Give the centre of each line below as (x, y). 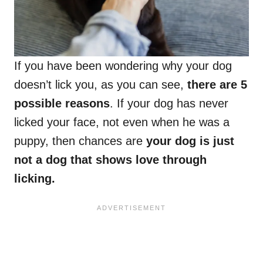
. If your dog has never (169, 104)
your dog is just (190, 141)
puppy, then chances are (80, 141)
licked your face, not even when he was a (122, 122)
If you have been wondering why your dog (123, 66)
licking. (35, 179)
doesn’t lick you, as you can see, (99, 85)
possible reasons (62, 104)
